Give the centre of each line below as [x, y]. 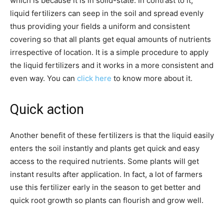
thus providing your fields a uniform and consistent [100, 26]
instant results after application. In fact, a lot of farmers [106, 174]
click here [94, 78]
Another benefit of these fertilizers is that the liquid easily [112, 135]
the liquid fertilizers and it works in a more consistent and [112, 65]
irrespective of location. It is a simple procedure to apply [109, 52]
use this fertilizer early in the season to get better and [105, 187]
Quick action [47, 109]
